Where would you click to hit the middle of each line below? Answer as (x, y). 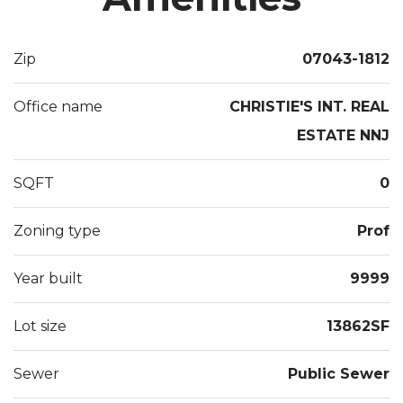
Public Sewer (339, 374)
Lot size (40, 327)
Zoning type (57, 231)
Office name (58, 107)
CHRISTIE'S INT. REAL (309, 107)
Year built (48, 279)
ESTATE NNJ (343, 136)
